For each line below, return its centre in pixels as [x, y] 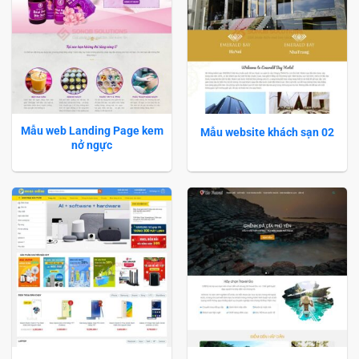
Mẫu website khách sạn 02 [267, 132]
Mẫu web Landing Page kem [92, 131]
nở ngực [92, 145]
